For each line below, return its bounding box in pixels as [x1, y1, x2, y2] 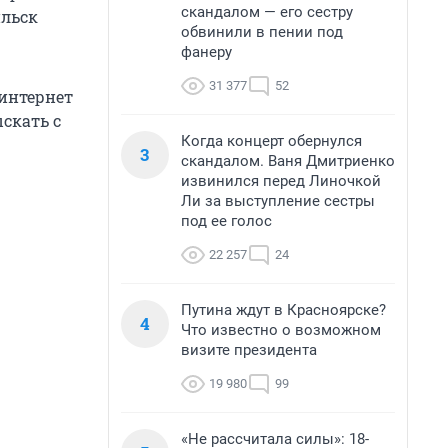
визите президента [181, 341, 317, 359]
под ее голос [181, 212, 272, 230]
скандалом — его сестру [181, 3, 353, 21]
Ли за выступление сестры [181, 192, 375, 210]
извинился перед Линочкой [181, 172, 381, 190]
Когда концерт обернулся [181, 132, 362, 150]
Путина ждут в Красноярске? [181, 301, 386, 319]
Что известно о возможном [181, 321, 381, 339]
